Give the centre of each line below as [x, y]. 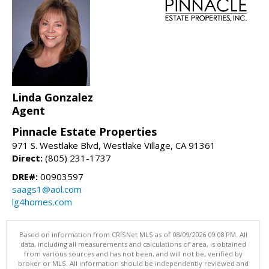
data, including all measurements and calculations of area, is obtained [133, 244]
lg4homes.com [42, 202]
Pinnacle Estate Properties [84, 132]
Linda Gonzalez [53, 98]
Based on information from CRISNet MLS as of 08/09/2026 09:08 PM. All [133, 235]
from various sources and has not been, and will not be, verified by [133, 254]
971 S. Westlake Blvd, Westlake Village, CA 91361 [114, 146]
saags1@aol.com [47, 189]
